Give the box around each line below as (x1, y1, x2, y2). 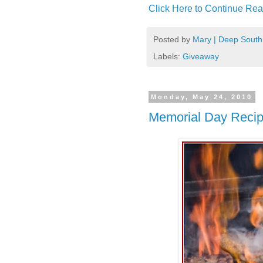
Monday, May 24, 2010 (151, 93, 253, 100)
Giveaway (183, 51, 219, 61)
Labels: (153, 51, 183, 61)
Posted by (153, 34, 193, 44)
